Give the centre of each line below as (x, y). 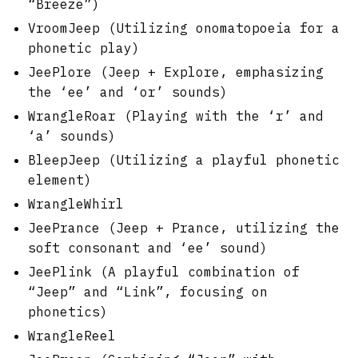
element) (60, 179)
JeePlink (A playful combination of (164, 271)
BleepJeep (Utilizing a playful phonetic (184, 159)
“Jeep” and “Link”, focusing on (148, 291)
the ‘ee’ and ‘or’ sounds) (128, 91)
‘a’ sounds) (72, 135)
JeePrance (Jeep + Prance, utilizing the (184, 227)
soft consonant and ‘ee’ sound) (148, 247)
